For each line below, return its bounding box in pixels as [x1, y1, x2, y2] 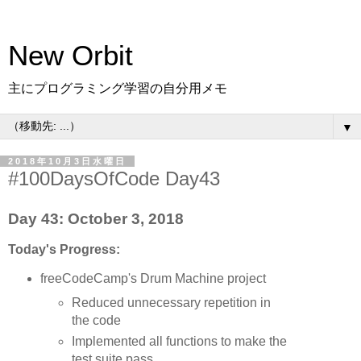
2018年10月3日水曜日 [8, 156, 127, 166]
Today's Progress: [8, 242, 120, 256]
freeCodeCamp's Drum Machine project [39, 272, 266, 286]
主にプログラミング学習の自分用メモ [8, 81, 227, 95]
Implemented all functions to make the [72, 334, 288, 349]
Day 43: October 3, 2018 [8, 210, 184, 227]
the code [72, 313, 122, 328]
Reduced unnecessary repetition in [72, 296, 272, 310]
